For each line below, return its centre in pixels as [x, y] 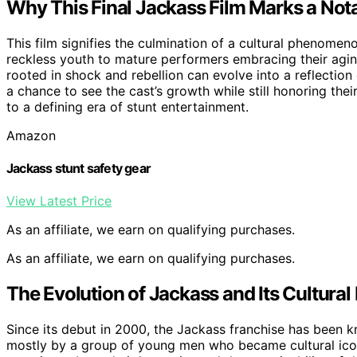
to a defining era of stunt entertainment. [127, 106]
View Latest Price [59, 201]
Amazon [31, 135]
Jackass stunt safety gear [78, 168]
